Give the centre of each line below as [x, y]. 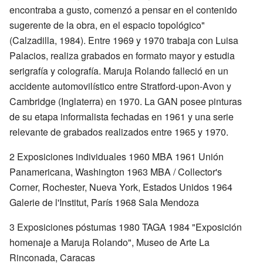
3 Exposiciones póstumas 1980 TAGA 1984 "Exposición [126, 227]
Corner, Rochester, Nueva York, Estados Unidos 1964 [121, 187]
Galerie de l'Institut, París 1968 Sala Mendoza [104, 202]
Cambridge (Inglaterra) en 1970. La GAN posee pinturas [126, 101]
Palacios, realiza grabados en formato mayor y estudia [122, 55]
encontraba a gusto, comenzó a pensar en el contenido [123, 10]
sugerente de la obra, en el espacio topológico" [107, 25]
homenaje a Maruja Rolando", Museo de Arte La [109, 242]
